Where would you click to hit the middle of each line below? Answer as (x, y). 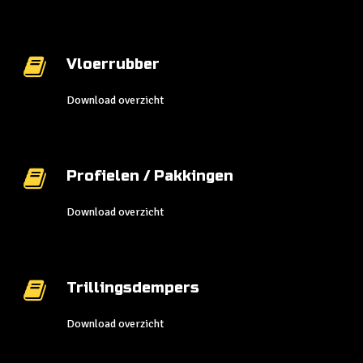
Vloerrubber (113, 64)
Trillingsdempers (133, 288)
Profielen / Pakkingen (150, 176)
